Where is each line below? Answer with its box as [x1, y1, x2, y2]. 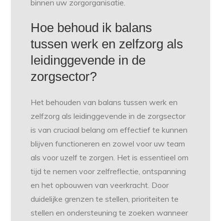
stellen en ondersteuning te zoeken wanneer [31, 208, 188, 218]
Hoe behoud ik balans [31, 20, 152, 36]
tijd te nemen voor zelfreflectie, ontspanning [31, 166, 186, 177]
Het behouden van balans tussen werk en [31, 97, 178, 108]
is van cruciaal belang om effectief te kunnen [31, 125, 188, 135]
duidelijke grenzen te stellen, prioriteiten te [31, 194, 179, 204]
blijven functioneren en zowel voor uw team [31, 139, 185, 149]
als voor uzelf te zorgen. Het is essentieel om [31, 152, 189, 163]
